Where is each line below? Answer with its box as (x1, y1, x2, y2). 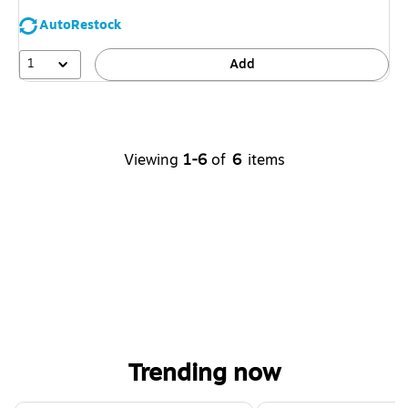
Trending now (127, 354, 280, 391)
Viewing (123, 148, 178, 171)
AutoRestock (39, 15, 121, 35)
